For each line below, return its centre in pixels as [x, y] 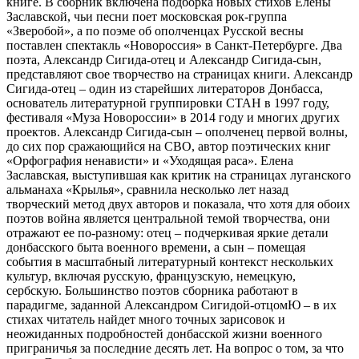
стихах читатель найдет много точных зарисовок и [146, 320]
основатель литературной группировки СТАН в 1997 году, [168, 103]
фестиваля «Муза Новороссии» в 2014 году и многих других [173, 118]
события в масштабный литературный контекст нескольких [170, 262]
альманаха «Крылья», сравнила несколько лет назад [147, 190]
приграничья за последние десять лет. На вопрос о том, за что [175, 349]
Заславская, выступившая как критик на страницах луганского [179, 175]
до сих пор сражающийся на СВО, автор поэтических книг [169, 147]
